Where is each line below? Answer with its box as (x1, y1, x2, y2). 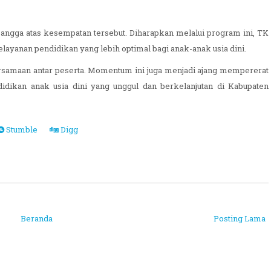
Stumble (4, 125, 38, 136)
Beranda (21, 214, 53, 225)
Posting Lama (214, 214, 266, 225)
